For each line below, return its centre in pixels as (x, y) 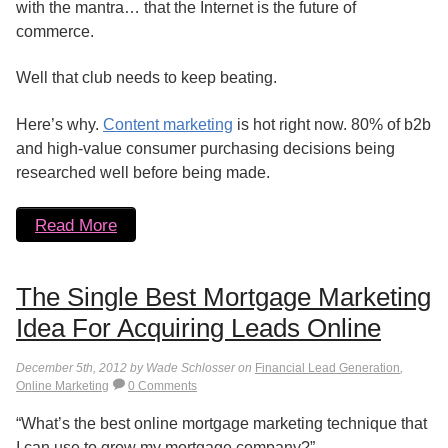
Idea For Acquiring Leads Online (198, 328)
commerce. (55, 31)
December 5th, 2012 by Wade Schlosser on (135, 368)
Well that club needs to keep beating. (146, 78)
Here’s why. (59, 124)
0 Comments (162, 386)
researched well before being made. (143, 172)
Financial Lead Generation (327, 368)
